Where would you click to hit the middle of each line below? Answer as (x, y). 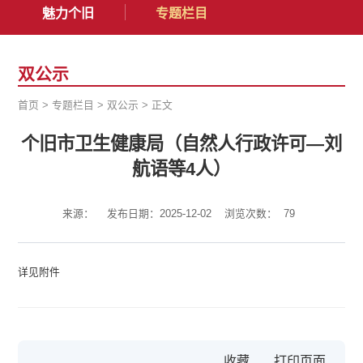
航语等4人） (181, 169)
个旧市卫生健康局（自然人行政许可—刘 (181, 144)
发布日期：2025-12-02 (159, 214)
